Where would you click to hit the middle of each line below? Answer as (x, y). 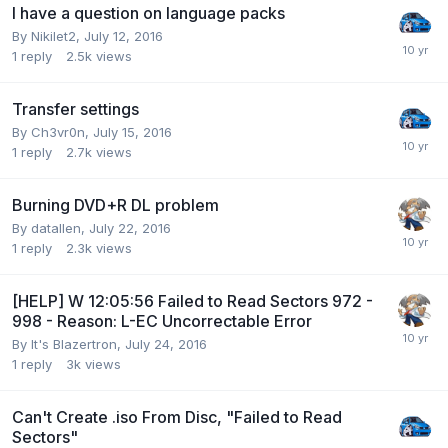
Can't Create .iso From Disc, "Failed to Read (177, 416)
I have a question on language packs (148, 12)
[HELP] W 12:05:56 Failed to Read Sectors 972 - (192, 300)
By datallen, (50, 227)
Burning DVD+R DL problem (115, 204)
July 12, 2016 (123, 35)
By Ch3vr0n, (52, 131)
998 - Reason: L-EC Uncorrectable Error (162, 320)
